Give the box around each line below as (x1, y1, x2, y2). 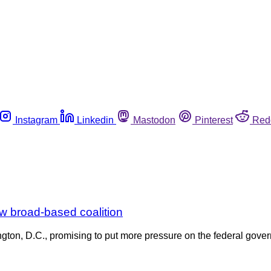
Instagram (15, 114, 57, 125)
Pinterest (195, 114, 233, 125)
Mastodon (133, 114, 175, 125)
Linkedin (77, 114, 114, 125)
